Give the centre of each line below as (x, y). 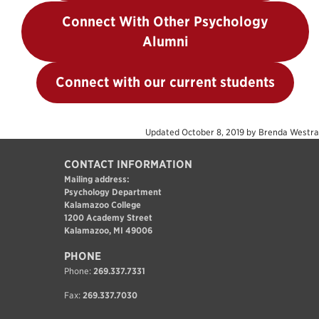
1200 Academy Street (108, 217)
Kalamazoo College (102, 204)
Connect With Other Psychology (165, 21)
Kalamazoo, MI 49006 (108, 230)
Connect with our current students (165, 82)
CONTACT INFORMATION (128, 164)
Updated (163, 132)
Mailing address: (96, 179)
